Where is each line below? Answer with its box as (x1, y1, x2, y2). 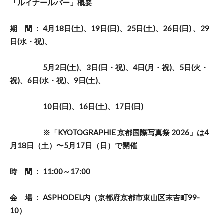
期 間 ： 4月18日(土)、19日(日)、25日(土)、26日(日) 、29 (10, 23, 209, 33)
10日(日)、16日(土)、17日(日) (10, 101, 143, 111)
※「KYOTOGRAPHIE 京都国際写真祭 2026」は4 (10, 127, 209, 137)
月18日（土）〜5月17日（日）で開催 (10, 140, 137, 150)
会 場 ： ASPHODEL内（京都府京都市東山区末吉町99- (10, 192, 200, 202)
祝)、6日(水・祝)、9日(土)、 (10, 75, 105, 85)
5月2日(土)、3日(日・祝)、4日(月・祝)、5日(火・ (10, 62, 208, 72)
